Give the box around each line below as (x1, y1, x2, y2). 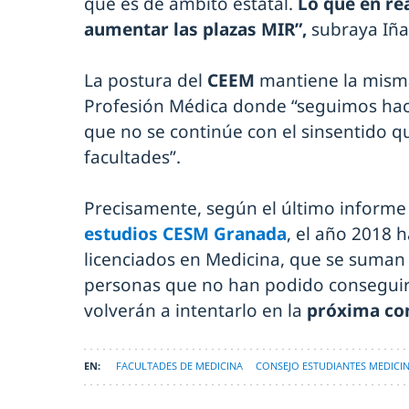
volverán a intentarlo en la (84, 298, 307, 322)
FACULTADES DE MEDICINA (116, 358, 243, 372)
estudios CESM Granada (84, 221, 287, 246)
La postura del (84, 68, 207, 92)
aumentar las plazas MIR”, (84, 16, 311, 41)
